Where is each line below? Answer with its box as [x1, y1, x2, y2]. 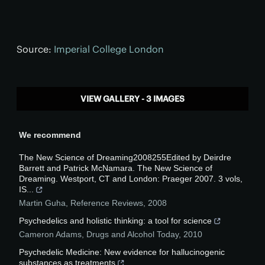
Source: [17, 43, 54, 55]
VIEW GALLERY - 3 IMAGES [80, 93, 185, 104]
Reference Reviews [70, 198, 143, 208]
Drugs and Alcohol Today [86, 229, 179, 239]
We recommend [19, 130, 81, 140]
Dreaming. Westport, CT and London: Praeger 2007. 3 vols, [19, 173, 243, 183]
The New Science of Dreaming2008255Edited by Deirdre [19, 152, 231, 162]
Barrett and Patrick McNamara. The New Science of [19, 163, 212, 173]
